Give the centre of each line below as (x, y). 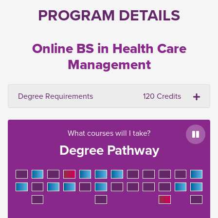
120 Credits (162, 96)
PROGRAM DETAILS (109, 15)
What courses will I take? (109, 133)
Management (109, 65)
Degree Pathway (109, 150)
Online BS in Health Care (109, 49)
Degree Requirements (55, 96)
